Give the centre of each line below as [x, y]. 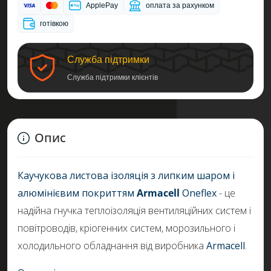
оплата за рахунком [180, 5]
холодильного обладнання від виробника [112, 246]
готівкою [54, 24]
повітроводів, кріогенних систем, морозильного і [126, 228]
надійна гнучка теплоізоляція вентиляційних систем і [134, 211]
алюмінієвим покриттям [77, 193]
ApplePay [102, 5]
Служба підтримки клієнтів [113, 77]
